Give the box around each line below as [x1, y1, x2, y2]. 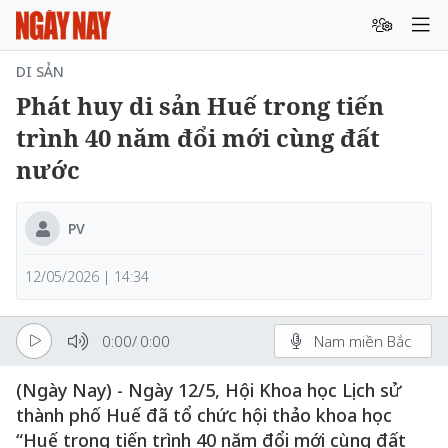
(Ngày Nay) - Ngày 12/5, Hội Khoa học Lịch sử [16, 378, 401, 402]
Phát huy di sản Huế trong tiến [16, 89, 384, 122]
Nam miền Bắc [314, 330, 411, 351]
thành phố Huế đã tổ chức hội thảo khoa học [16, 403, 392, 427]
